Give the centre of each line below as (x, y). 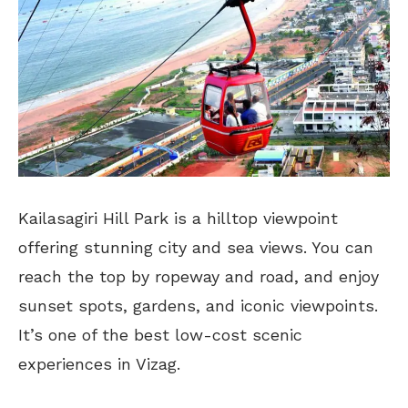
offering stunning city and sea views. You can (196, 247)
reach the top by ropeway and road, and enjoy (199, 276)
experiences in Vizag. (99, 363)
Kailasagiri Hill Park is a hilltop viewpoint (178, 218)
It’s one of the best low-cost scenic (160, 334)
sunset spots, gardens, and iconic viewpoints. (198, 305)
